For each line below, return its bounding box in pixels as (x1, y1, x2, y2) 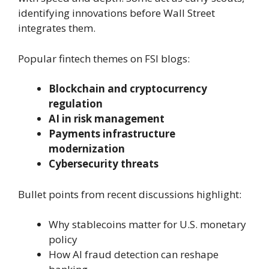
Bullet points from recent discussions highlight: (18, 187, 241, 201)
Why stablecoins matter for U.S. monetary (49, 217, 246, 232)
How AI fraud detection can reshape (49, 247, 219, 262)
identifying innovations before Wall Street (18, 6, 215, 20)
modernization (49, 142, 125, 156)
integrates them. (18, 21, 95, 35)
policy (49, 232, 77, 247)
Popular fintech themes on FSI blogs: (18, 51, 190, 65)
